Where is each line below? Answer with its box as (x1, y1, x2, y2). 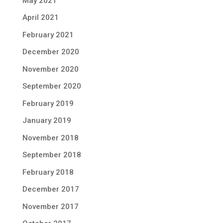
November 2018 (22, 133, 79, 142)
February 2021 (22, 30, 74, 39)
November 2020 (22, 64, 79, 74)
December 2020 (22, 47, 79, 56)
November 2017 (22, 202, 79, 211)
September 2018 (22, 150, 81, 159)
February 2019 (22, 99, 74, 108)
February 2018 (22, 167, 74, 177)
